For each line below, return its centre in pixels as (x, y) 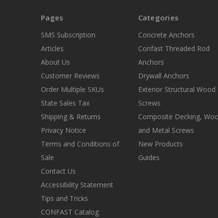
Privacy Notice (64, 130)
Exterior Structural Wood (177, 89)
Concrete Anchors (166, 35)
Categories (158, 17)
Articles (52, 48)
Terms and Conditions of (80, 144)
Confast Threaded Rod (174, 48)
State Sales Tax (65, 103)
